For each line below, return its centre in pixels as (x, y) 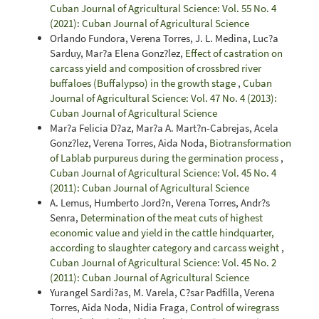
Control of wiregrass (235, 307)
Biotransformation (250, 143)
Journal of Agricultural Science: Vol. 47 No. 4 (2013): (163, 98)
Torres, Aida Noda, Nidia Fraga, (120, 307)
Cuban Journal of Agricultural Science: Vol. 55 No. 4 (163, 8)
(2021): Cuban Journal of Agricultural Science (150, 23)
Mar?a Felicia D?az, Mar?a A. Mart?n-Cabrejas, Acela (164, 128)
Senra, (65, 218)
